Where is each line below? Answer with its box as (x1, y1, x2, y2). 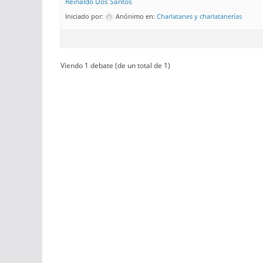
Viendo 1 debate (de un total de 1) (60, 60, 170, 70)
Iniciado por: (65, 12, 105, 21)
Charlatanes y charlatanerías (157, 12, 242, 21)
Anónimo (116, 12, 144, 21)
